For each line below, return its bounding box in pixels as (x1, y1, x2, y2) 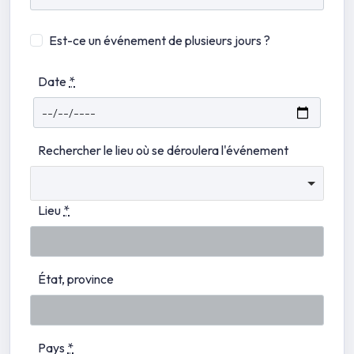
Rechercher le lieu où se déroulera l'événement (38, 142, 288, 159)
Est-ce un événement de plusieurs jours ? (49, 32, 270, 48)
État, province (38, 271, 114, 288)
